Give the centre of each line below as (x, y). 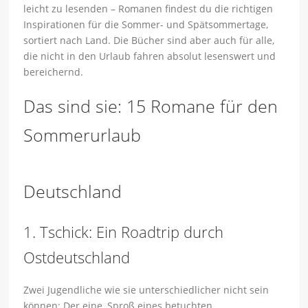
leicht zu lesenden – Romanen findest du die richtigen (148, 9)
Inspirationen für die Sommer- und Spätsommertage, (146, 25)
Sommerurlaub (82, 135)
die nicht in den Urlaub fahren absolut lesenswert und (150, 56)
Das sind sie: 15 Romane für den (151, 106)
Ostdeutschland (77, 257)
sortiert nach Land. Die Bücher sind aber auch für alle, (149, 41)
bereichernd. (54, 72)
